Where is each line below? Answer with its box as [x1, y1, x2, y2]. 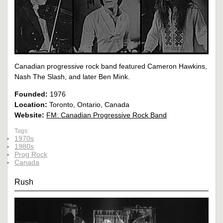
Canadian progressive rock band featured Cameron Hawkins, [14, 62, 207, 70]
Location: [14, 100, 47, 109]
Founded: [14, 90, 48, 98]
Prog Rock [14, 150, 47, 158]
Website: [14, 111, 44, 119]
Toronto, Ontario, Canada [47, 100, 129, 109]
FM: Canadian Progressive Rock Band [46, 111, 167, 119]
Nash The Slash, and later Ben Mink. [14, 72, 130, 81]
